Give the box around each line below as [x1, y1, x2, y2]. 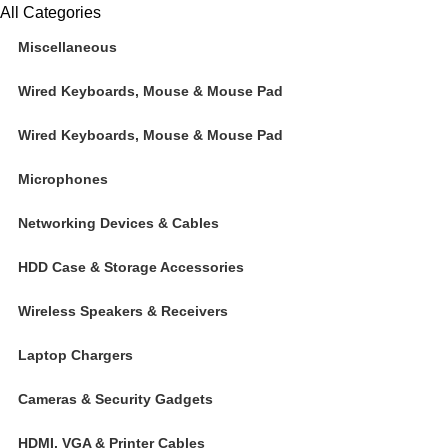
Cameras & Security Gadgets [18, 391, 213, 407]
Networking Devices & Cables [18, 215, 219, 231]
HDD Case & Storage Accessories [18, 259, 244, 275]
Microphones [18, 171, 108, 187]
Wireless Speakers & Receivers [18, 303, 228, 319]
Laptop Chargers [18, 347, 133, 363]
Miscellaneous [18, 39, 117, 55]
